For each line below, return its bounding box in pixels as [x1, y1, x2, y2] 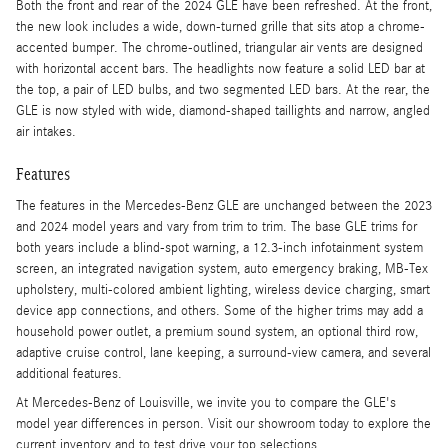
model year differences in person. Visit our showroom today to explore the [16, 415, 431, 432]
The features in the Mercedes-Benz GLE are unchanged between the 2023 [16, 197, 432, 214]
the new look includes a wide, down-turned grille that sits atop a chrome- [16, 19, 425, 36]
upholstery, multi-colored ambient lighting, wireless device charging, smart [16, 281, 430, 298]
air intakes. [16, 124, 76, 141]
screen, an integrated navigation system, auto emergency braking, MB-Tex [16, 260, 428, 277]
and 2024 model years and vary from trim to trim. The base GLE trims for [16, 218, 417, 235]
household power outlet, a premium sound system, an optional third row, [16, 323, 418, 340]
